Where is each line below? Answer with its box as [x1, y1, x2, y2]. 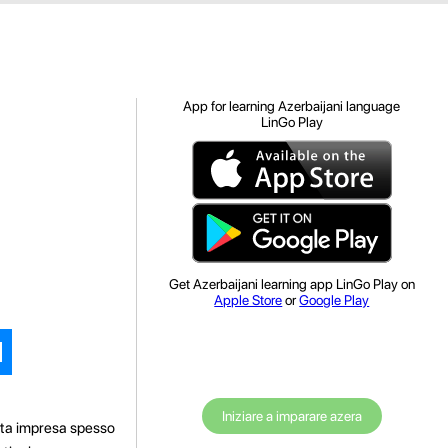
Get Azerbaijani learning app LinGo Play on [168, 276, 415, 292]
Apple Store [214, 292, 283, 308]
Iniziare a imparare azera [221, 408, 362, 424]
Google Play [299, 292, 370, 308]
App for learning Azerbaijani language [183, 98, 401, 114]
